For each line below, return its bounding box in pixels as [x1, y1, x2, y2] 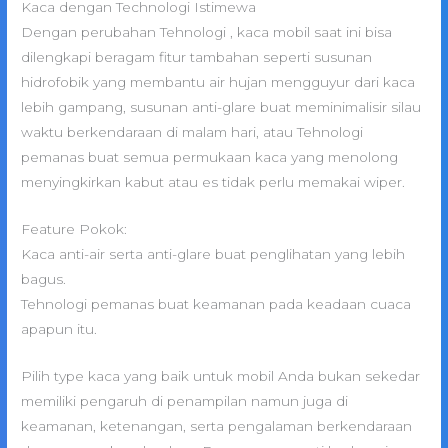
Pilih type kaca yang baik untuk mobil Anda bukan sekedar [21, 367, 421, 384]
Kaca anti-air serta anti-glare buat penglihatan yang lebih [21, 245, 406, 262]
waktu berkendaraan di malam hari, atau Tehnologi [21, 123, 364, 140]
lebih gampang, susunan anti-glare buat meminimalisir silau [21, 98, 422, 115]
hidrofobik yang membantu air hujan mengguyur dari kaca [21, 73, 416, 90]
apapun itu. [21, 320, 98, 337]
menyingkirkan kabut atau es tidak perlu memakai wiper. [21, 173, 406, 190]
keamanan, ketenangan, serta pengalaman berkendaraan [21, 417, 413, 434]
